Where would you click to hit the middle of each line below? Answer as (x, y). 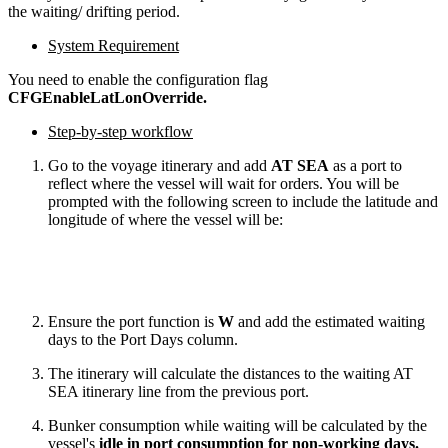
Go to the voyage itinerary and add (159, 165)
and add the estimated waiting (329, 321)
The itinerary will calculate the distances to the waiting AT (230, 373)
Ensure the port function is (133, 321)
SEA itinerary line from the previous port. (178, 391)
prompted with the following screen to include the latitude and (243, 201)
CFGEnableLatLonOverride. (107, 97)
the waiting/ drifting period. (94, 11)
